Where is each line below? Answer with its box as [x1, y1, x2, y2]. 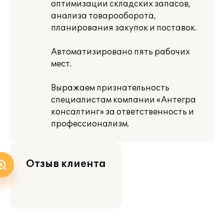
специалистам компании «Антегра [51, 95, 196, 105]
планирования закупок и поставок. [51, 23, 196, 33]
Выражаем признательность [51, 83, 169, 93]
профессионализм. [51, 119, 129, 129]
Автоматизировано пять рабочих [51, 47, 190, 57]
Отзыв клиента [26, 158, 106, 170]
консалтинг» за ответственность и [51, 107, 194, 117]
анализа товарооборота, [51, 11, 156, 21]
